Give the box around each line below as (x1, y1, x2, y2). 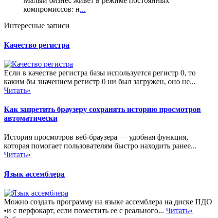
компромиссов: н (23, 5, 80, 14)
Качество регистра (4, 40, 70, 49)
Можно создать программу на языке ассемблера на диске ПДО (4, 197, 212, 206)
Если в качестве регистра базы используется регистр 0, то (4, 68, 196, 77)
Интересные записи (4, 21, 70, 30)
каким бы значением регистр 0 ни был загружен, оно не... (4, 77, 196, 86)
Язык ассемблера (4, 169, 65, 178)
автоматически (4, 114, 57, 123)
